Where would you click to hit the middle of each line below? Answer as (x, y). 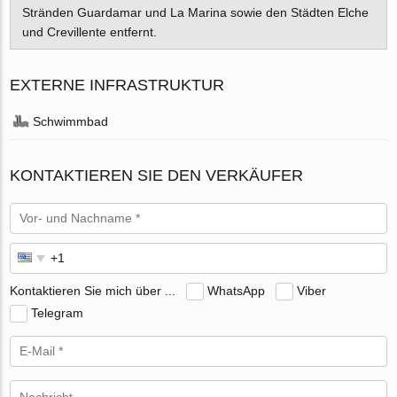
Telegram (58, 313)
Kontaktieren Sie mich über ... (93, 291)
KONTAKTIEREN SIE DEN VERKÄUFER (157, 176)
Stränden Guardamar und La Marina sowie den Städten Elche (195, 12)
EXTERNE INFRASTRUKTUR (117, 86)
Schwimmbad (71, 122)
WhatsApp (237, 291)
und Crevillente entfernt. (89, 31)
